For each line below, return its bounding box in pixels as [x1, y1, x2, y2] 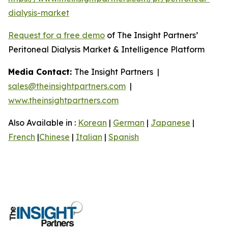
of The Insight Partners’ [105, 30, 198, 40]
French [8, 131, 35, 142]
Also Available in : [8, 117, 78, 128]
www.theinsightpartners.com [8, 95, 119, 105]
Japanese [151, 117, 190, 128]
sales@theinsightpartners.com [8, 80, 126, 91]
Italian [76, 131, 102, 142]
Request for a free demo [8, 30, 105, 40]
